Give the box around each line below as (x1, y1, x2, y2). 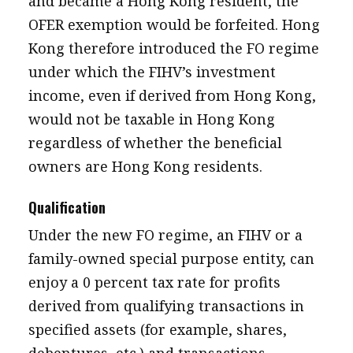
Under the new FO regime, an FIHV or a (28, 225, 303, 244)
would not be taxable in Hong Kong (28, 110, 275, 128)
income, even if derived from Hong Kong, (28, 86, 316, 105)
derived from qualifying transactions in (28, 296, 304, 315)
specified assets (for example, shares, (28, 320, 287, 339)
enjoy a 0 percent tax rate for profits (28, 273, 281, 292)
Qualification (28, 197, 106, 217)
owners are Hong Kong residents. (28, 157, 262, 176)
